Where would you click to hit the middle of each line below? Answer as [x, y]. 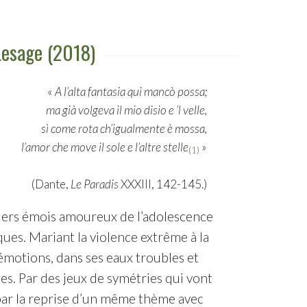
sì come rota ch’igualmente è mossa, [124, 128]
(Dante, [51, 184]
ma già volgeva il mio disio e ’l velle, [127, 110]
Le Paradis [95, 184]
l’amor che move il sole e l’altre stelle [105, 147]
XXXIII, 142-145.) [163, 184]
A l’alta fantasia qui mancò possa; [131, 91]
